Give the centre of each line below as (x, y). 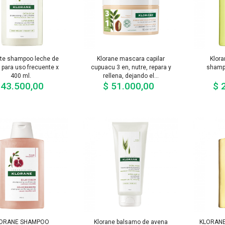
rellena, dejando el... (131, 76)
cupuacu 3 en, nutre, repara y (131, 67)
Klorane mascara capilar (131, 59)
